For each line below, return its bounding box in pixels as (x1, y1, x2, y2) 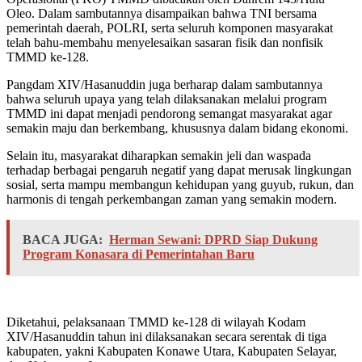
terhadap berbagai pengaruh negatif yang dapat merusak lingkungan (6, 163, 351, 178)
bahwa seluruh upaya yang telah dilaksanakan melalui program (6, 92, 326, 107)
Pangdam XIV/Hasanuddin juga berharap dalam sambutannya (6, 78, 322, 92)
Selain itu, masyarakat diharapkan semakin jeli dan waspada (6, 149, 311, 163)
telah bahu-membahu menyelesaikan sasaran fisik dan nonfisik (6, 36, 323, 50)
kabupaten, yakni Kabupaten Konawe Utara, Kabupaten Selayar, (6, 344, 337, 359)
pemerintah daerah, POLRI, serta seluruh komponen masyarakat (6, 21, 333, 36)
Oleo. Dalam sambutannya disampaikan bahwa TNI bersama (6, 6, 317, 21)
